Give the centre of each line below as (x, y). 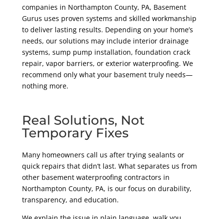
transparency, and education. (70, 200)
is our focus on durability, (148, 189)
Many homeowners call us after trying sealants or (103, 155)
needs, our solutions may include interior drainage (105, 41)
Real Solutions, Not (83, 120)
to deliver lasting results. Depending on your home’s (107, 30)
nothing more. (45, 86)
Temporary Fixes (75, 133)
